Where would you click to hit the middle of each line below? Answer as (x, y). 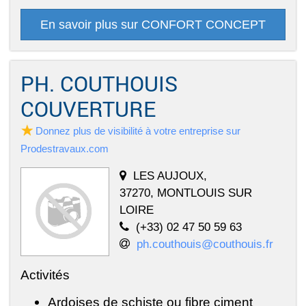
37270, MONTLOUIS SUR (186, 193)
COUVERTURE (88, 109)
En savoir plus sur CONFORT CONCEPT (153, 25)
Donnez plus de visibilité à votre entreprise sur (138, 131)
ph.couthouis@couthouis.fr (205, 244)
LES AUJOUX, (170, 176)
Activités (45, 275)
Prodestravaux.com (65, 149)
